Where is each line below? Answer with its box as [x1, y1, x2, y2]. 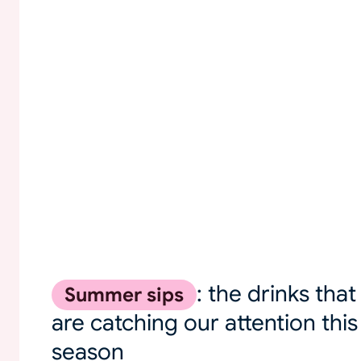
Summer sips [64, 282, 184, 307]
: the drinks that [197, 279, 356, 308]
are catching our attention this [52, 308, 358, 337]
